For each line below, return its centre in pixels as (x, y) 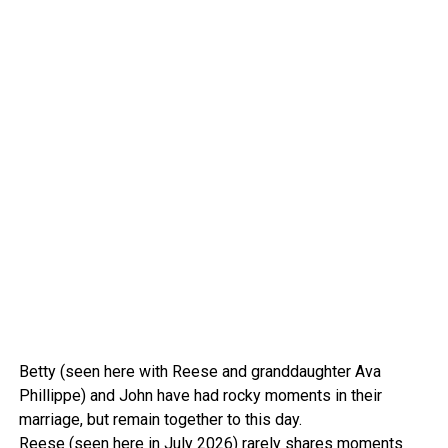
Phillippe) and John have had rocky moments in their (200, 396)
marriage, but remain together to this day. (160, 420)
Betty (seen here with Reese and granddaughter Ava (199, 372)
